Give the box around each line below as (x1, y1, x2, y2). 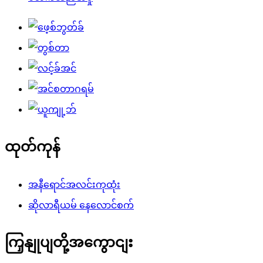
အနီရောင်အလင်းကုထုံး (28, 179, 120, 190)
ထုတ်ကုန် (5, 139, 60, 154)
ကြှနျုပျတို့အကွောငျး (5, 234, 133, 250)
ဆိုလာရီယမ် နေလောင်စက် (28, 200, 134, 210)
